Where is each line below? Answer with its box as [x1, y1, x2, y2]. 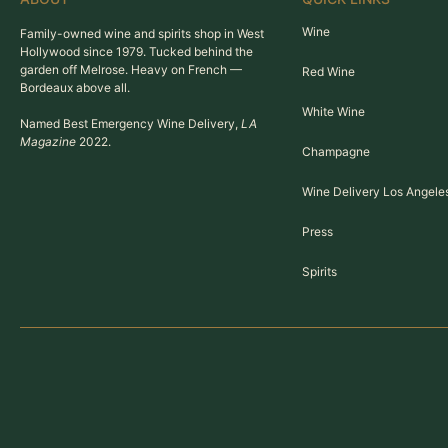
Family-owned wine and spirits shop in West [20, 26, 264, 41]
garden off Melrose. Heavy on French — [20, 62, 242, 77]
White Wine [301, 104, 365, 119]
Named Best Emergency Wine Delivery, [20, 116, 241, 131]
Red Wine [301, 64, 355, 79]
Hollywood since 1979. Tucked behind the [20, 44, 253, 59]
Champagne [301, 144, 370, 159]
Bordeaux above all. [20, 80, 130, 95]
